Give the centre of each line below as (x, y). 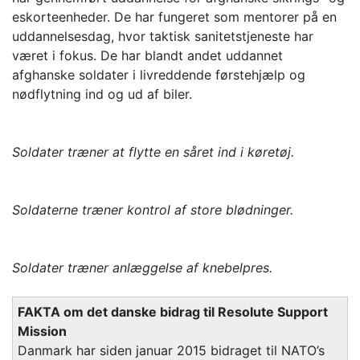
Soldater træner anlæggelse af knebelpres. (142, 268)
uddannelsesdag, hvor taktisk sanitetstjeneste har (163, 37)
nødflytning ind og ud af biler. (102, 94)
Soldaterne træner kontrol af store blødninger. (153, 210)
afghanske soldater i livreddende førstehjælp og (159, 75)
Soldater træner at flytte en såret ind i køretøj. (153, 152)
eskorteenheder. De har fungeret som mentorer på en (174, 17)
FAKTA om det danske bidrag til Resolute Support (173, 312)
